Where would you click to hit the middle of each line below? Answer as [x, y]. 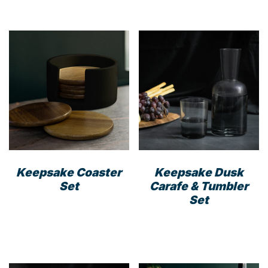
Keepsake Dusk [199, 172]
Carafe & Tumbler [199, 186]
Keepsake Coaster [69, 172]
